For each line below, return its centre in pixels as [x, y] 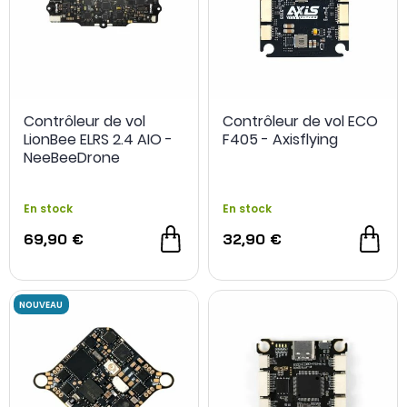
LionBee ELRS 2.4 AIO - [98, 139]
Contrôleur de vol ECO [300, 121]
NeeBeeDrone [72, 158]
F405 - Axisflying [280, 139]
